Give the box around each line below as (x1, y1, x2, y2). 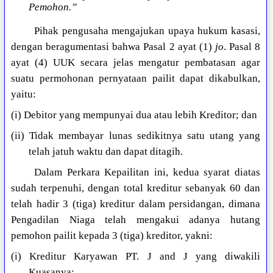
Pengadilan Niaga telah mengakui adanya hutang (11, 214, 260, 226)
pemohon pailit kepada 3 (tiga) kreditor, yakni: (11, 230, 213, 242)
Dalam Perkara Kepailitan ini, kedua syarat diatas (34, 166, 260, 179)
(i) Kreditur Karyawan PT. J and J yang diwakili (11, 250, 260, 263)
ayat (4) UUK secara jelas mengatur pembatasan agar (11, 57, 260, 69)
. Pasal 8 (223, 41, 261, 53)
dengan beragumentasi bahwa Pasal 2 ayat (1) (11, 41, 215, 53)
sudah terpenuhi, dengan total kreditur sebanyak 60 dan (11, 182, 260, 194)
